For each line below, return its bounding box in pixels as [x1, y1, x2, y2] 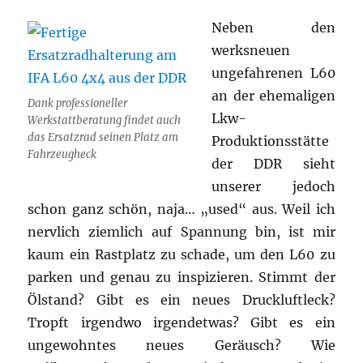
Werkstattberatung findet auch [28, 113, 181, 127]
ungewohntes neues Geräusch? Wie [28, 336, 335, 353]
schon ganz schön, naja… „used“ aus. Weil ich [28, 200, 335, 217]
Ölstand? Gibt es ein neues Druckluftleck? [28, 291, 335, 308]
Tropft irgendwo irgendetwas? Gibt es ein [28, 314, 335, 331]
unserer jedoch [211, 177, 335, 194]
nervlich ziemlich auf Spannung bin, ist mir [28, 223, 335, 240]
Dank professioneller [28, 96, 128, 110]
